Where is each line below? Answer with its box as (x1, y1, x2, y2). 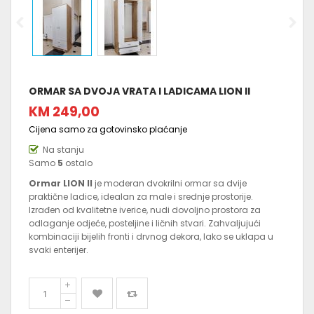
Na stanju (43, 144, 84, 156)
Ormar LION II (29, 177, 93, 190)
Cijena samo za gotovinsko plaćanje (29, 123, 187, 136)
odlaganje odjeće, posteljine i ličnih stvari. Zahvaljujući (29, 217, 261, 230)
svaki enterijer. (29, 244, 88, 257)
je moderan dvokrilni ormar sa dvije (93, 177, 247, 190)
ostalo (63, 157, 93, 170)
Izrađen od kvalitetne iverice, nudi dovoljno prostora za (29, 204, 261, 217)
